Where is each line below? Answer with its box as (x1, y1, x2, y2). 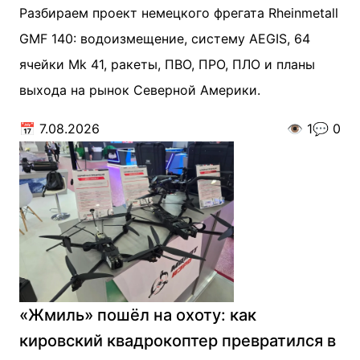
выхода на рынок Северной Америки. (19, 82, 260, 98)
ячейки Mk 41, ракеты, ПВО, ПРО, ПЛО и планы (19, 56, 315, 72)
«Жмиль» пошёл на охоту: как (19, 305, 256, 325)
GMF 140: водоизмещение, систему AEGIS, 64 (19, 31, 310, 47)
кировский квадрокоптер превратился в (19, 331, 336, 350)
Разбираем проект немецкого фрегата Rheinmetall (19, 5, 338, 21)
